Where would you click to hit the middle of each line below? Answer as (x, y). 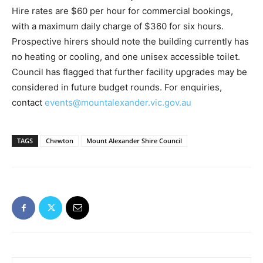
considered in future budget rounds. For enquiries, (117, 87)
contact (28, 103)
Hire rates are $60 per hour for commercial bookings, (122, 11)
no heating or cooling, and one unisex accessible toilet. (126, 57)
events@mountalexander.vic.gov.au (118, 103)
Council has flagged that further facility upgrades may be (129, 72)
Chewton (60, 141)
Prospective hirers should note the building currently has (130, 42)
